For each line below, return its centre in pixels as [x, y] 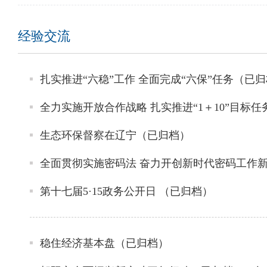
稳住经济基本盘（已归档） [104, 243]
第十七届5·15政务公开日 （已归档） [126, 191]
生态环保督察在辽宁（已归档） [115, 135]
